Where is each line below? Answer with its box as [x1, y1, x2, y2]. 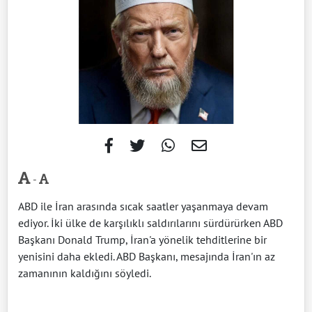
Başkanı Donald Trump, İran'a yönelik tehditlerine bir [18, 233, 267, 247]
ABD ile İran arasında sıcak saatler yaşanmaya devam [18, 199, 268, 214]
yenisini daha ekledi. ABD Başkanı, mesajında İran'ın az [18, 249, 275, 264]
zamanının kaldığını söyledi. [18, 266, 151, 281]
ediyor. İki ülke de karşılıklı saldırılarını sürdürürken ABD [18, 216, 283, 231]
